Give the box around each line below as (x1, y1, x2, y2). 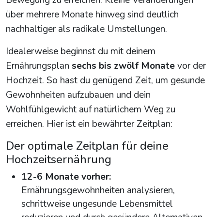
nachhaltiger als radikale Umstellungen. (6, 23, 167, 36)
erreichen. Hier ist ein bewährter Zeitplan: (6, 118, 172, 131)
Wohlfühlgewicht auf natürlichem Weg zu (6, 103, 175, 116)
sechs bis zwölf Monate (72, 60, 175, 73)
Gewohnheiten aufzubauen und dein (6, 89, 151, 102)
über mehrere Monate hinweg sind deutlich (6, 8, 179, 21)
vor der (175, 60, 206, 73)
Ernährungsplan (6, 60, 72, 73)
